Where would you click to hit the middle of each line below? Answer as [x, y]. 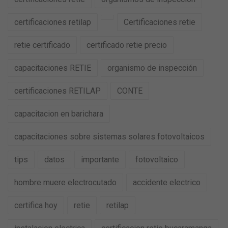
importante [100, 160]
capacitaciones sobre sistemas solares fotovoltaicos [109, 137]
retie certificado [42, 45]
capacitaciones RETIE [53, 68]
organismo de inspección [152, 68]
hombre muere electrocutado [65, 183]
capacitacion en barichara [59, 114]
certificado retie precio [127, 45]
